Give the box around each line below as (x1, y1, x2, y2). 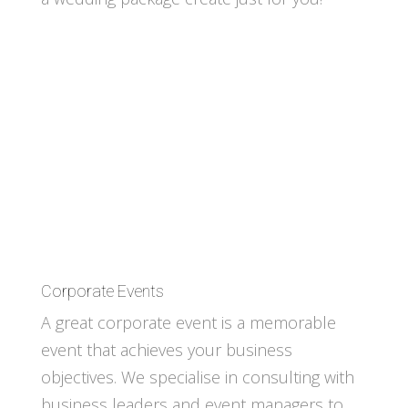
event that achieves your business (40, 339, 292, 362)
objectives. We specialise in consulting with (40, 366, 354, 389)
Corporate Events (40, 281, 164, 301)
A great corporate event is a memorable (40, 311, 336, 334)
